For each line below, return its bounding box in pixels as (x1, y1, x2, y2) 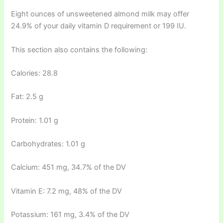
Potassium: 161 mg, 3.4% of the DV (11, 210, 130, 220)
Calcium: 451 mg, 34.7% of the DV (11, 163, 126, 172)
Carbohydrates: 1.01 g (11, 139, 86, 148)
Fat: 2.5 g (11, 92, 44, 102)
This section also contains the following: (11, 45, 148, 54)
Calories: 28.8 (11, 68, 58, 78)
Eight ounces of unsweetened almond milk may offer (11, 9, 190, 19)
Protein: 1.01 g (11, 115, 59, 125)
